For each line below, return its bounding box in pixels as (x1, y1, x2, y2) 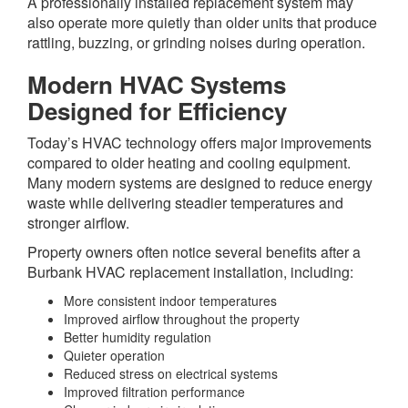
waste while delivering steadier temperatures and (27, 192, 343, 214)
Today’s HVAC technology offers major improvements (27, 132, 372, 154)
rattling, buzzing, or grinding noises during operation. (27, 32, 365, 54)
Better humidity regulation (64, 328, 211, 347)
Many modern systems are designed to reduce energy (27, 172, 372, 194)
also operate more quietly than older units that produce (27, 12, 377, 34)
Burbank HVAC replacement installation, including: (27, 261, 353, 283)
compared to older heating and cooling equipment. (27, 152, 351, 174)
